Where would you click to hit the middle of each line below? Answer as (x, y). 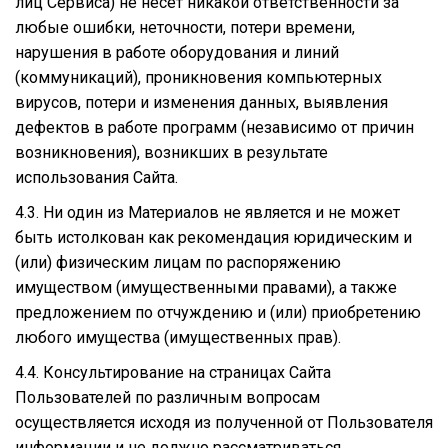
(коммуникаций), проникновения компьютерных (198, 77)
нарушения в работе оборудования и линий (177, 52)
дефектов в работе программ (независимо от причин (214, 127)
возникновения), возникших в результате (171, 152)
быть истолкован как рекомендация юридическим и (213, 237)
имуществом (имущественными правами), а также (206, 287)
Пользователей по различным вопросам (167, 397)
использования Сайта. (96, 177)
